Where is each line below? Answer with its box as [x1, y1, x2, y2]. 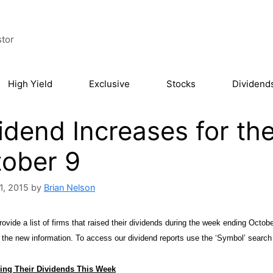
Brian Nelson [44, 182, 95, 193]
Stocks [166, 78, 196, 90]
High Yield [8, 78, 52, 90]
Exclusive [89, 78, 130, 90]
